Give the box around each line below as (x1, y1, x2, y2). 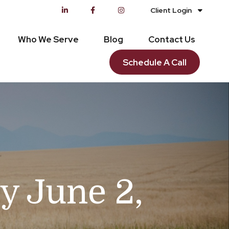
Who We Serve (18, 33, 79, 45)
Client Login (150, 6, 192, 15)
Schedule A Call (123, 57, 187, 68)
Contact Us (148, 33, 196, 45)
